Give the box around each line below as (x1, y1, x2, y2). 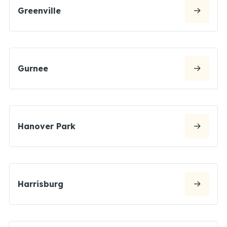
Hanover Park (18, 121, 75, 131)
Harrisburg (18, 178, 63, 189)
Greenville (18, 5, 61, 16)
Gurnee (18, 63, 48, 73)
